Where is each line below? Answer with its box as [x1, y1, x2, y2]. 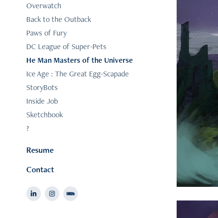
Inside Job [26, 96, 58, 107]
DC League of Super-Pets [26, 41, 107, 52]
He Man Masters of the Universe [26, 55, 133, 66]
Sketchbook [26, 109, 63, 120]
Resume [26, 145, 54, 156]
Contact [26, 164, 54, 175]
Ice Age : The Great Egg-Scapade [26, 69, 129, 79]
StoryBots [26, 82, 58, 93]
